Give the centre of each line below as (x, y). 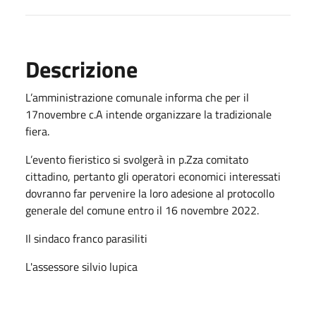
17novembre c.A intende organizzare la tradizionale (148, 114)
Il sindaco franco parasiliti (88, 238)
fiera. (37, 131)
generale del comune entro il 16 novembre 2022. (142, 210)
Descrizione (81, 69)
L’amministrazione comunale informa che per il (137, 97)
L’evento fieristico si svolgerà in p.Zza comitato (137, 159)
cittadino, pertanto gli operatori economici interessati (153, 176)
